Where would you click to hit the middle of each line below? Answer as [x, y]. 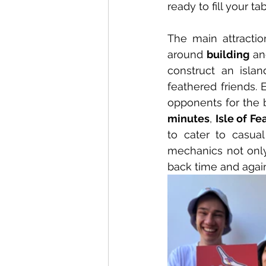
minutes [189, 118]
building [228, 54]
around [187, 54]
